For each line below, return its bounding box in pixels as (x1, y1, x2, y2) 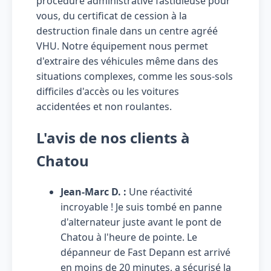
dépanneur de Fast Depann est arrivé (60, 245, 230, 259)
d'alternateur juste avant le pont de (60, 215, 221, 229)
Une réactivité (126, 184, 192, 198)
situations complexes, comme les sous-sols (36, 69, 233, 83)
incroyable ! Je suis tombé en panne (60, 200, 222, 214)
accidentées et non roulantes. (36, 99, 172, 113)
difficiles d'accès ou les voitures (36, 84, 179, 98)
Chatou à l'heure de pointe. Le (60, 230, 197, 244)
